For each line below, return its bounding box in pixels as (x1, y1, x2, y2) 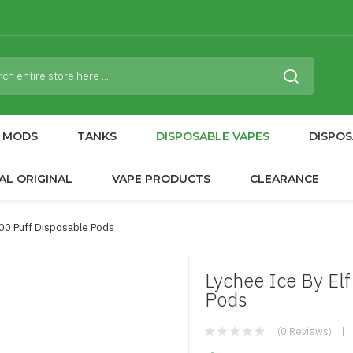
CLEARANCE (250, 172, 319, 186)
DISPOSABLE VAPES (156, 129, 269, 143)
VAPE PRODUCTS (112, 172, 210, 186)
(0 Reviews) (277, 325, 332, 338)
